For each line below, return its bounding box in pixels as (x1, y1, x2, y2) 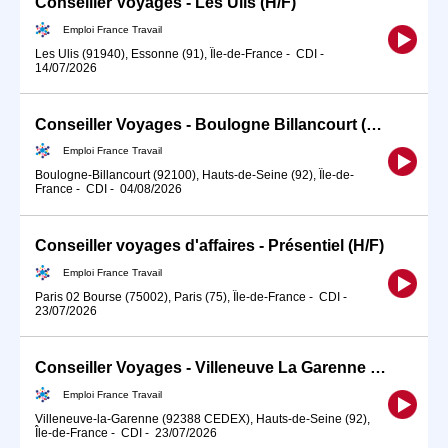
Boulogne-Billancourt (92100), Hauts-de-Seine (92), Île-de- (35, 168, 354, 183)
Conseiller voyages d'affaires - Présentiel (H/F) (35, 237, 384, 255)
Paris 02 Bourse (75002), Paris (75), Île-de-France (35, 290, 306, 304)
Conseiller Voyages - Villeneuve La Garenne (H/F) (370, 359, 386, 377)
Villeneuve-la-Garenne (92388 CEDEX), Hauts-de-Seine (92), (35, 411, 370, 426)
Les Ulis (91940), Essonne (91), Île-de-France (35, 46, 283, 61)
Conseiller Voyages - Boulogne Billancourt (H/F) (366, 115, 382, 133)
